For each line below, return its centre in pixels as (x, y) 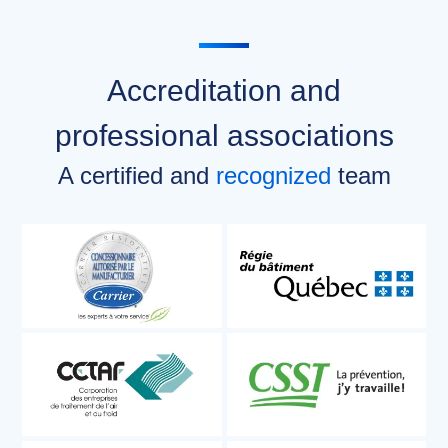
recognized (273, 176)
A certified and (136, 176)
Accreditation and (224, 91)
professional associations (224, 136)
